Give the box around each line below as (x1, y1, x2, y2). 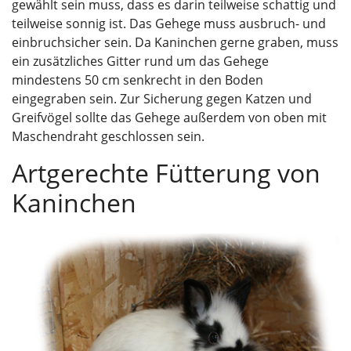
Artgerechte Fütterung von (12, 156, 320, 190)
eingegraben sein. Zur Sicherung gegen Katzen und (12, 90, 312, 107)
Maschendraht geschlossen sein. (12, 128, 204, 145)
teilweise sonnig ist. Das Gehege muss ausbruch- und (12, 15, 326, 32)
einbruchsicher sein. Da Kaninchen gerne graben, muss (12, 34, 338, 51)
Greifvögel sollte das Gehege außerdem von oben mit (12, 109, 327, 126)
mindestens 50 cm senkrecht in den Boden (12, 71, 263, 89)
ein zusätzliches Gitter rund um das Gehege (12, 52, 269, 70)
